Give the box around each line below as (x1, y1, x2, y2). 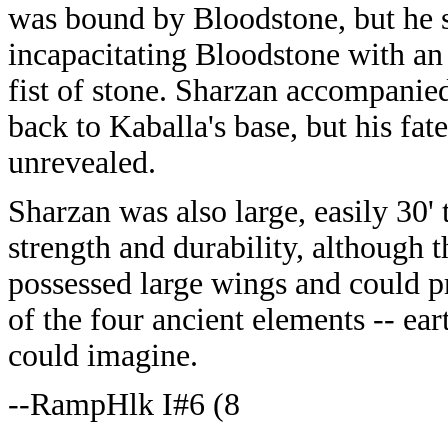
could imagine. (8, 338, 198, 373)
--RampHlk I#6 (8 (8, 387, 240, 422)
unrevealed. (8, 145, 156, 180)
